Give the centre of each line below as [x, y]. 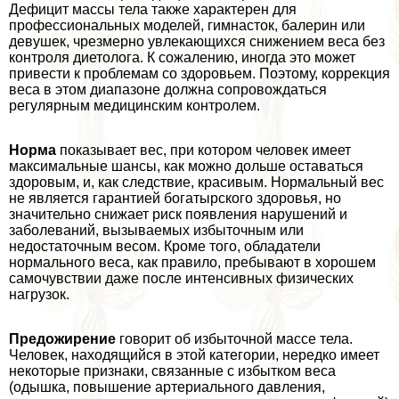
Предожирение [62, 339]
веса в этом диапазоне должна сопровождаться [168, 90]
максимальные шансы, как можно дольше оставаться [186, 167]
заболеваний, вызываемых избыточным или [156, 231]
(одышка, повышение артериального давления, [167, 387]
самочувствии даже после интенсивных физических [181, 279]
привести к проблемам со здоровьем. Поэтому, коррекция [199, 74]
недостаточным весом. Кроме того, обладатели [165, 247]
